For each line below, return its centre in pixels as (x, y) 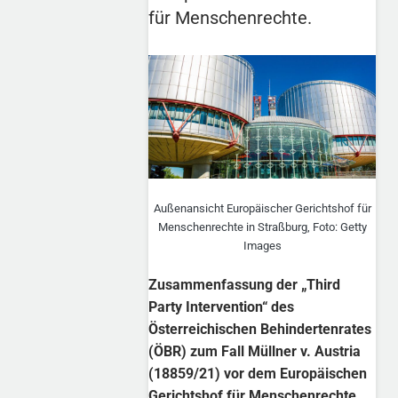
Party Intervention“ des (222, 306)
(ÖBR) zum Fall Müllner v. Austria (255, 351)
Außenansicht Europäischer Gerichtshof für (262, 208)
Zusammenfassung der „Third (245, 284)
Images (262, 245)
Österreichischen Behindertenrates (260, 329)
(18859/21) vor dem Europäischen (258, 373)
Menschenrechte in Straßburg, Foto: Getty (262, 227)
